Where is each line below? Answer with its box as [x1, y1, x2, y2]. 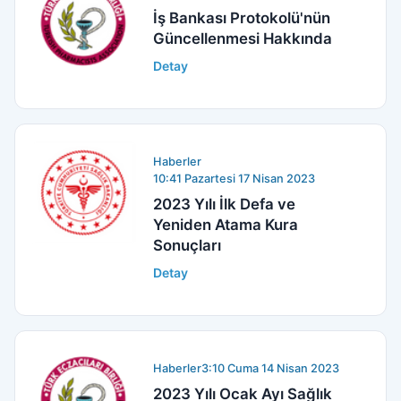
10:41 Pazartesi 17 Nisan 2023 [153, 171, 316, 185]
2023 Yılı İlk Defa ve [153, 194, 296, 213]
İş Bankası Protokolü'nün [153, 8, 331, 27]
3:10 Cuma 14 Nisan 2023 [201, 361, 340, 375]
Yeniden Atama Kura [153, 215, 299, 234]
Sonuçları [153, 235, 222, 254]
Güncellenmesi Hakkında [153, 29, 333, 47]
